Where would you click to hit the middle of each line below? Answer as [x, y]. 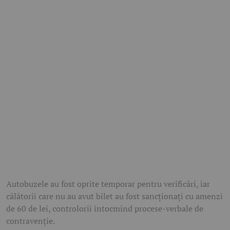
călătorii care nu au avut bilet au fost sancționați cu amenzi [114, 196]
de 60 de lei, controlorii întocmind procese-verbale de [105, 209]
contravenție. [31, 221]
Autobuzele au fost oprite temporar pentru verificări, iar [108, 184]
